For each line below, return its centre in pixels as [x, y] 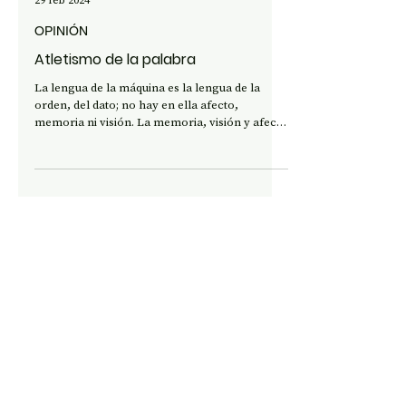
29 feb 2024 [62, 57]
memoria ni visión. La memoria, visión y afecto [161, 179]
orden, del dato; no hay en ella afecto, [136, 162]
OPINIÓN [61, 88]
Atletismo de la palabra [115, 116]
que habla [61, 196]
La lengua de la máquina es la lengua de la [147, 145]
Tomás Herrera [74, 41]
